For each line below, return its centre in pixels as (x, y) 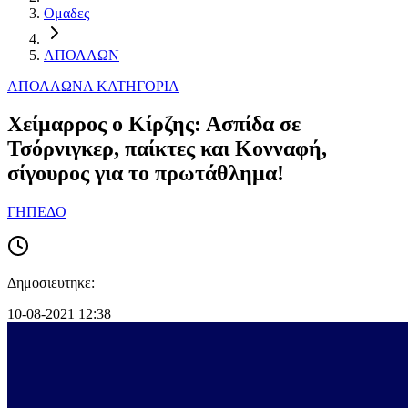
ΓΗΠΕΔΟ (37, 212)
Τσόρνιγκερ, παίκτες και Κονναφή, (167, 149)
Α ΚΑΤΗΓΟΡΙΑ (131, 86)
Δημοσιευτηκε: (51, 283)
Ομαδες (66, 13)
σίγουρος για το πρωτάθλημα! (146, 173)
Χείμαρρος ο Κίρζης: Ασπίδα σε (154, 124)
